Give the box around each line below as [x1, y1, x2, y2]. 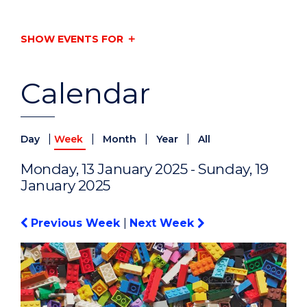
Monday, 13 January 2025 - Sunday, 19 [21, 160, 269, 178]
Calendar [21, 75, 151, 112]
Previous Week [27, 217, 123, 230]
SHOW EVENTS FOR [21, 32, 123, 45]
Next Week [130, 217, 197, 230]
